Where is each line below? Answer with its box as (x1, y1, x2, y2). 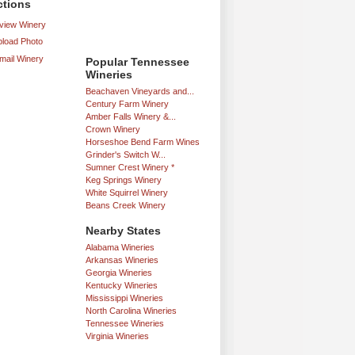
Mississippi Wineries (86, 293, 163, 303)
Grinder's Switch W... (86, 149, 166, 159)
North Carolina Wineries (86, 306, 177, 315)
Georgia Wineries (86, 268, 152, 277)
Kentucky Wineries (86, 281, 158, 290)
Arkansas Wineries (86, 255, 158, 265)
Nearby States (86, 224, 161, 237)
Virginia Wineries (86, 331, 149, 341)
